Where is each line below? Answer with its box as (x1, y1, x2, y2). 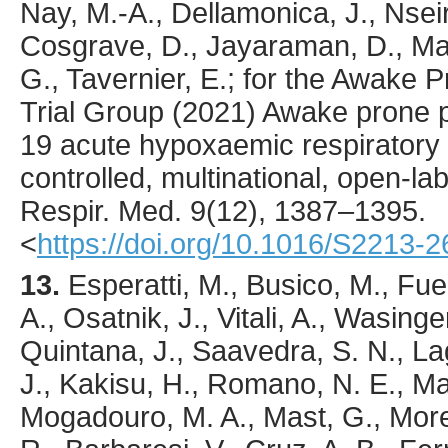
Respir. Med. (20, 194, 182, 227)
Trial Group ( (20, 95, 182, 128)
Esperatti (68, 268, 182, 301)
